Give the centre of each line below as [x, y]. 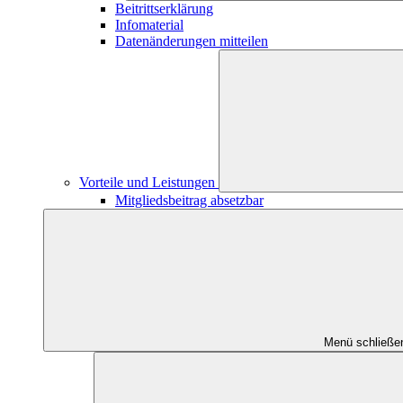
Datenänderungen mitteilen [192, 41]
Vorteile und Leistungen [149, 182]
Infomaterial [149, 25]
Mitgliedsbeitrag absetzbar [189, 200]
